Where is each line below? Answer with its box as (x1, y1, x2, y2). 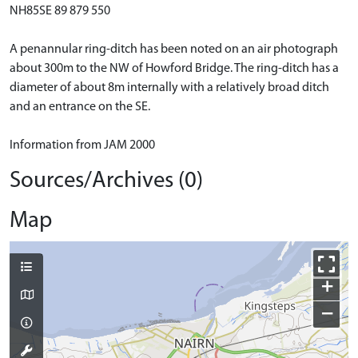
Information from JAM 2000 (10, 139, 155, 152)
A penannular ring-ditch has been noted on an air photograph (10, 43, 338, 56)
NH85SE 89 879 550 (10, 5, 110, 18)
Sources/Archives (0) (10, 169, 203, 193)
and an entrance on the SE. (10, 101, 150, 113)
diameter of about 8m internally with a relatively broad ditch (10, 82, 329, 94)
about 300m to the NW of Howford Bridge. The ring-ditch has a (10, 62, 339, 75)
